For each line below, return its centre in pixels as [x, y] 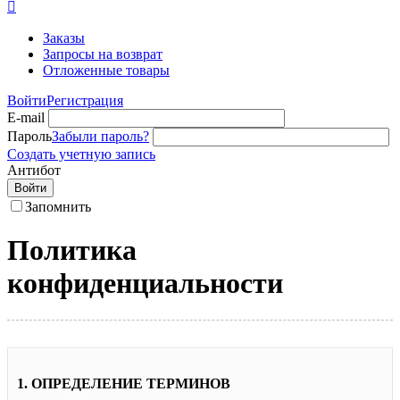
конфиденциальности [145, 283]
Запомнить [58, 207]
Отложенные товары [106, 70]
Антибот [34, 170]
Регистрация [85, 100]
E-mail [26, 117]
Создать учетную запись [81, 154]
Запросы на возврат [103, 54]
